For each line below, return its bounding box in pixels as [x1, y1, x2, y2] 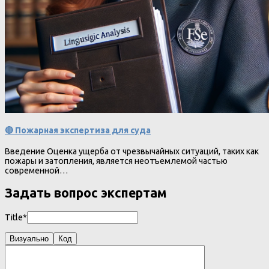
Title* [5, 212, 27, 222]
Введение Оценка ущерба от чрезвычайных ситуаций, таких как [5, 146, 259, 156]
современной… [5, 165, 68, 175]
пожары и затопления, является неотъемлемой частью [5, 156, 228, 166]
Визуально [10, 234, 49, 244]
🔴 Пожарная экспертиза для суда [5, 125, 151, 136]
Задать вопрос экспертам [5, 186, 167, 201]
